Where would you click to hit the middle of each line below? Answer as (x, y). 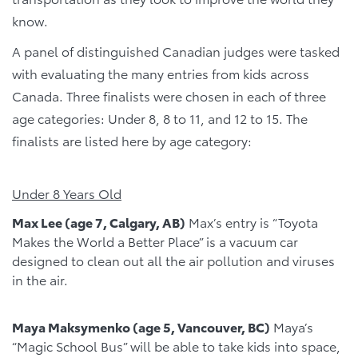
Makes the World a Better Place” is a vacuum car (155, 241)
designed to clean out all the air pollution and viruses (173, 260)
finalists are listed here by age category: (132, 140)
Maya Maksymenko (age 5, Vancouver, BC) (141, 327)
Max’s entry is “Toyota (252, 222)
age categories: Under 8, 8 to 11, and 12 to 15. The (160, 118)
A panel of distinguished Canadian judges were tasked (176, 51)
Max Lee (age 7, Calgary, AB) (99, 222)
